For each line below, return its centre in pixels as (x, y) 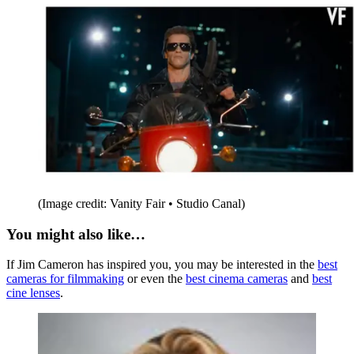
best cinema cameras (237, 279)
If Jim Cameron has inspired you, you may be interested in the (162, 265)
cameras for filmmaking (65, 279)
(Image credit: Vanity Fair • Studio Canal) (141, 203)
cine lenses (33, 293)
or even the (155, 279)
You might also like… (76, 234)
